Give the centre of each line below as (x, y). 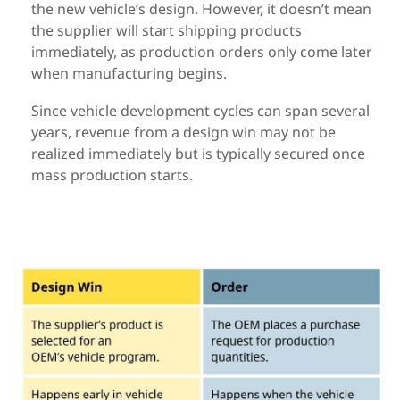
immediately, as (85, 51)
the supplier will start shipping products (167, 30)
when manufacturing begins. (129, 73)
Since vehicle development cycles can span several (200, 110)
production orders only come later (256, 51)
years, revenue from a (107, 132)
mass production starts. (112, 175)
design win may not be (259, 132)
